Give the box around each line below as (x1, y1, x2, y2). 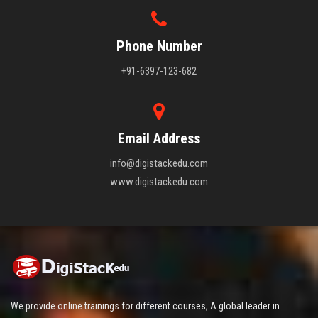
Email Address (118, 129, 200, 147)
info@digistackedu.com (110, 156, 208, 170)
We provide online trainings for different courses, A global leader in (11, 300, 280, 312)
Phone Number (116, 37, 202, 55)
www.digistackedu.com (110, 175, 208, 188)
